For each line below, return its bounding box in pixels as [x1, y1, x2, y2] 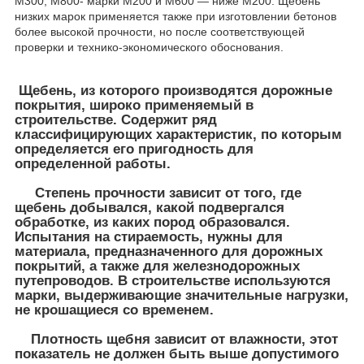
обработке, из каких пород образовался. [15, 214, 290, 230]
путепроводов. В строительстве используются [15, 272, 331, 288]
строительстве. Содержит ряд [15, 111, 217, 128]
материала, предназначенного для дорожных [15, 243, 323, 259]
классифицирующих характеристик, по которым [15, 126, 342, 142]
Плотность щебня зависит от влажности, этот [15, 331, 338, 347]
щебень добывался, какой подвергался [15, 199, 284, 215]
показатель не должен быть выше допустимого [15, 345, 339, 362]
